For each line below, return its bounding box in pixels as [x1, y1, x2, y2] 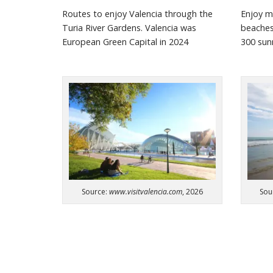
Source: [81, 186, 109, 197]
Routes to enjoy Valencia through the [62, 8, 213, 20]
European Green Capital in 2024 [62, 36, 188, 48]
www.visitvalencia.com [108, 186, 182, 197]
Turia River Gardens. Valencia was [62, 22, 196, 34]
